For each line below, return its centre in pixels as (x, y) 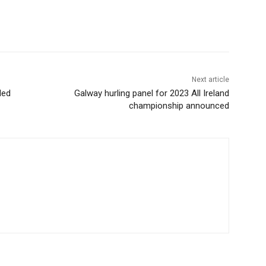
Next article (210, 80)
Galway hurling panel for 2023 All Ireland (151, 94)
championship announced (179, 106)
